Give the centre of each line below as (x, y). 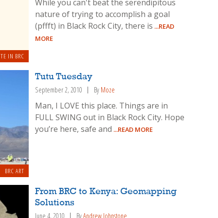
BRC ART (14, 171)
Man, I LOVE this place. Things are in (102, 106)
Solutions (55, 203)
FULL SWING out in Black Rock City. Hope (110, 118)
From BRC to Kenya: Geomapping (106, 191)
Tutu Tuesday (64, 77)
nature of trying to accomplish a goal (103, 14)
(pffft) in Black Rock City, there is (94, 26)
